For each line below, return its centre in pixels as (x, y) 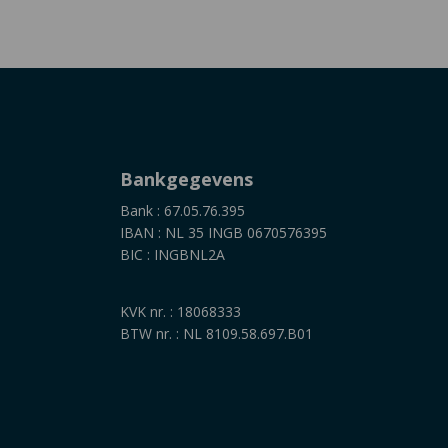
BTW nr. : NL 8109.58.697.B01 (217, 333)
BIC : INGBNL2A (173, 254)
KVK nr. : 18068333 (181, 311)
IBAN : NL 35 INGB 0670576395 (224, 232)
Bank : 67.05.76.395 (183, 210)
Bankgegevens (187, 179)
